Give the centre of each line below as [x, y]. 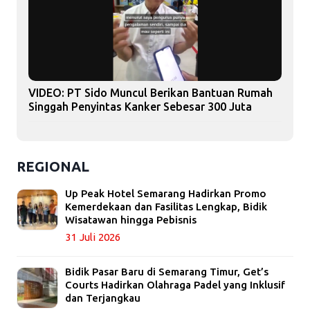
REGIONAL [53, 167]
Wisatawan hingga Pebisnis [131, 220]
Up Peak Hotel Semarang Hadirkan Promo [166, 194]
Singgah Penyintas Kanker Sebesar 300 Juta [140, 107]
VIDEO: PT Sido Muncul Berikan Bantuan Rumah [151, 93]
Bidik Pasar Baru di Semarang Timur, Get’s [167, 272]
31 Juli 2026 [93, 237]
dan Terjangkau [103, 298]
